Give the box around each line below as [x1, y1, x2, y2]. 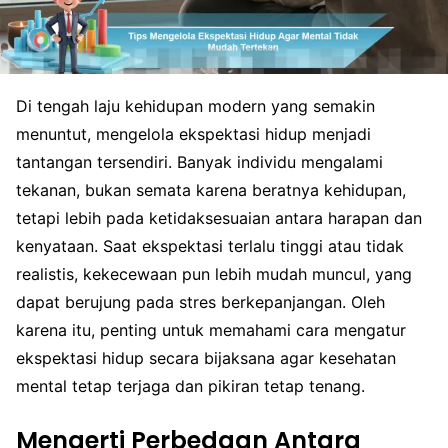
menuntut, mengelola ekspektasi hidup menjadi [16, 124, 371, 145]
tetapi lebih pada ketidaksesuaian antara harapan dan [16, 208, 422, 229]
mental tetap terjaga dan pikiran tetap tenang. [16, 376, 365, 397]
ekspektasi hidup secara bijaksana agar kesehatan [16, 348, 396, 369]
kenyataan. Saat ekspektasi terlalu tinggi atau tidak [16, 236, 404, 257]
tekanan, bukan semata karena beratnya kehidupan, [16, 180, 406, 201]
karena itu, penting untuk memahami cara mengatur [16, 320, 406, 341]
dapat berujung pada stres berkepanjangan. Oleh [16, 292, 385, 313]
